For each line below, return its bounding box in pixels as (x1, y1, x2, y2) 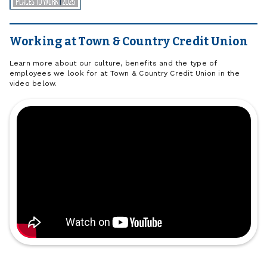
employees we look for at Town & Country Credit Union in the (9, 69, 240, 78)
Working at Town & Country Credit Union (9, 34, 248, 48)
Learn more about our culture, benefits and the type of (9, 59, 218, 68)
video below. (9, 79, 57, 88)
